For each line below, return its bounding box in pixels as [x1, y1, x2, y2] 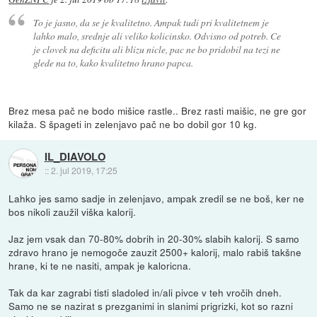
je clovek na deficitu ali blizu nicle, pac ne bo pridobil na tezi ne [33, 42, 280, 57]
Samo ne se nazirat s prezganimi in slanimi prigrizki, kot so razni [8, 299, 294, 313]
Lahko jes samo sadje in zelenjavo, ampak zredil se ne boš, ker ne [8, 191, 305, 206]
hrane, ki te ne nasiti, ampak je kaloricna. [8, 258, 192, 273]
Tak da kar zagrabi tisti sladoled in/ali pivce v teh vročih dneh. [8, 285, 282, 300]
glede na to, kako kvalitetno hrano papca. [33, 56, 193, 70]
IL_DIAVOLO [44, 148, 105, 164]
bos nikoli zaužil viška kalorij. [8, 204, 137, 219]
